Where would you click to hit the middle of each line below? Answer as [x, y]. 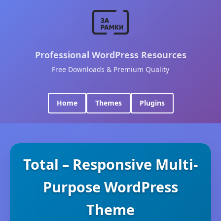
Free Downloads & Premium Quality [110, 69]
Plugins [152, 103]
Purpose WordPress [110, 187]
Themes [108, 103]
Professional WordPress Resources [110, 55]
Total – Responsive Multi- [110, 164]
